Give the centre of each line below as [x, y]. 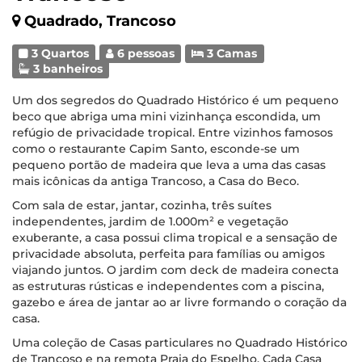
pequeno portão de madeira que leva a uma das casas [169, 165]
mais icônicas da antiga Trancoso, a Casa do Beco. [156, 181]
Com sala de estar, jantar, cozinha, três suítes [142, 205]
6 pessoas [145, 53]
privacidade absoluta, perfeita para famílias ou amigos [168, 254]
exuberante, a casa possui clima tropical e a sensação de [175, 238]
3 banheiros [67, 69]
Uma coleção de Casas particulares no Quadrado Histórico [180, 343]
